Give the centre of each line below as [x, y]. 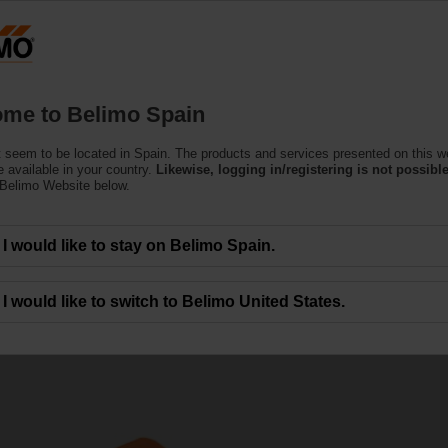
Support [255, 78]
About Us [361, 78]
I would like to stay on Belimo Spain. [139, 245]
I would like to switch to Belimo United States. [174, 301]
